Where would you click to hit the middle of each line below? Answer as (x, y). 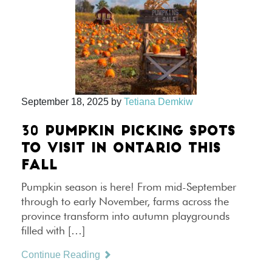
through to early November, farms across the (125, 201)
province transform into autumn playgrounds (125, 216)
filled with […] (53, 230)
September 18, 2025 (65, 102)
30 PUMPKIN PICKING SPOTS (128, 132)
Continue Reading (62, 255)
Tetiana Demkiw (158, 102)
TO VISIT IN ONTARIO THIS (121, 149)
